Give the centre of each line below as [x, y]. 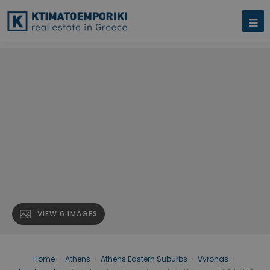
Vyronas [213, 259]
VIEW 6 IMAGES [67, 214]
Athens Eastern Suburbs [144, 259]
